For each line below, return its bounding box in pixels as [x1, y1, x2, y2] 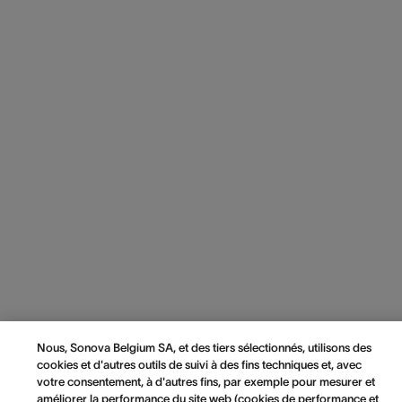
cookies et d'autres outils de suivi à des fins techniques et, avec [36, 358, 362, 371]
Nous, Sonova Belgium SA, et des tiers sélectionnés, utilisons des [36, 341, 371, 354]
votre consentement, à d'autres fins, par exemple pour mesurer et [36, 375, 375, 389]
